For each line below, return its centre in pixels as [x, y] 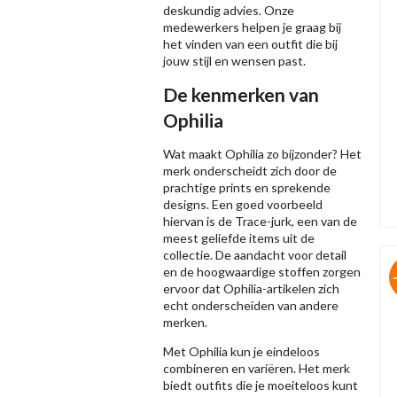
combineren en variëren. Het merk [257, 369]
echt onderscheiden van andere [251, 306]
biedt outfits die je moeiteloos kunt [261, 385]
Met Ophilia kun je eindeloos [241, 352]
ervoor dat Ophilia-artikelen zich [251, 289]
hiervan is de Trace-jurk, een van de [260, 222]
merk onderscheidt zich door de [250, 171]
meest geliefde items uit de [239, 238]
